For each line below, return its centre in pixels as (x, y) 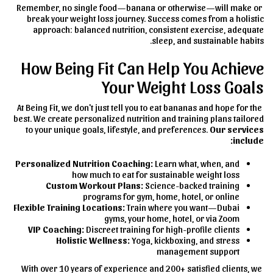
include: (248, 140)
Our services (237, 129)
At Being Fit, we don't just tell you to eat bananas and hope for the (140, 107)
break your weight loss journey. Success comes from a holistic (145, 18)
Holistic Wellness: (93, 240)
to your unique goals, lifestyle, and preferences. (118, 129)
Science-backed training (191, 185)
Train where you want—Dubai (182, 207)
